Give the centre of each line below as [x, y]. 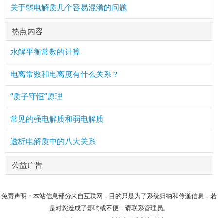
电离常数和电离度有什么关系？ [65, 74]
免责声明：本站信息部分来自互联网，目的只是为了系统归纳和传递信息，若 [109, 195]
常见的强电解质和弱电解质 [57, 118]
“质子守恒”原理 [36, 96]
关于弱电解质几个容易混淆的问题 [69, 7]
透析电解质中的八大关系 [53, 141]
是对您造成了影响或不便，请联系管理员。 [109, 208]
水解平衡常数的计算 [45, 51]
